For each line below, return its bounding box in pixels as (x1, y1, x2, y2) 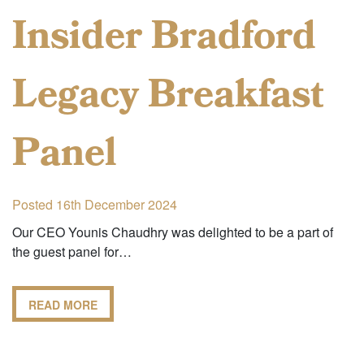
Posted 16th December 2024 (12, 195, 177, 214)
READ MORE (28, 297, 97, 314)
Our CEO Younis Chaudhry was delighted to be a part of (12, 223, 333, 242)
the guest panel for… (12, 242, 132, 262)
